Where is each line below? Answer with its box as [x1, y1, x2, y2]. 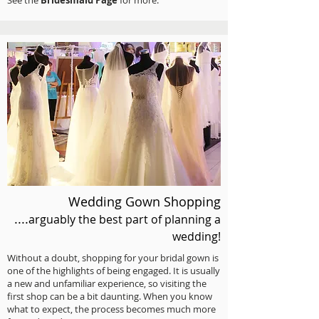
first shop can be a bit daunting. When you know [7, 290, 212, 303]
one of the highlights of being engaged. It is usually [7, 264, 220, 277]
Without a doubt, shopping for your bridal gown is [7, 251, 219, 264]
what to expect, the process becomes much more [7, 303, 216, 315]
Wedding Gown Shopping [68, 193, 221, 210]
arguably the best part [28, 211, 151, 227]
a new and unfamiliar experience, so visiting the [7, 277, 206, 290]
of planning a [151, 211, 221, 227]
